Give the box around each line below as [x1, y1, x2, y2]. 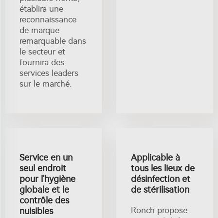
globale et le [19, 184, 69, 195]
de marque [19, 25, 59, 35]
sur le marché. [19, 78, 72, 89]
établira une [19, 3, 63, 14]
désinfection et [131, 173, 190, 184]
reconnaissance [19, 14, 76, 24]
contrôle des [19, 195, 69, 206]
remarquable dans [19, 36, 86, 46]
